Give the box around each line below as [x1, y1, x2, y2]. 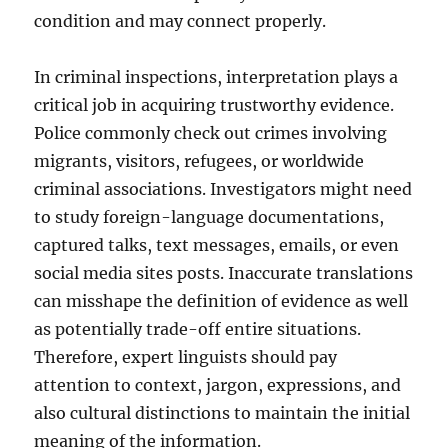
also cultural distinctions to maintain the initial [34, 403, 411, 423]
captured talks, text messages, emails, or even [34, 235, 400, 255]
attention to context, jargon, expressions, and [34, 375, 402, 395]
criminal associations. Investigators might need [34, 179, 413, 199]
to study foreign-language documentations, [34, 207, 385, 227]
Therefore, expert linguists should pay [34, 347, 338, 367]
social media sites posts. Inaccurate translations [34, 263, 414, 283]
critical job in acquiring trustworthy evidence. [34, 95, 395, 115]
